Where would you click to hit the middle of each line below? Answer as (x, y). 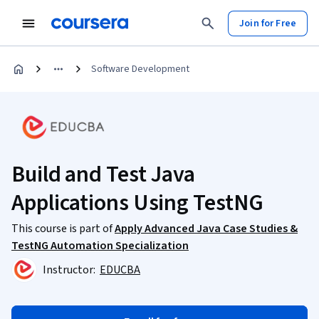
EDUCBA (120, 270)
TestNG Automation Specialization (100, 246)
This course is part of (63, 229)
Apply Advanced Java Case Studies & (206, 229)
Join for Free (268, 23)
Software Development (140, 69)
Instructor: (70, 270)
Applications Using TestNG (137, 203)
